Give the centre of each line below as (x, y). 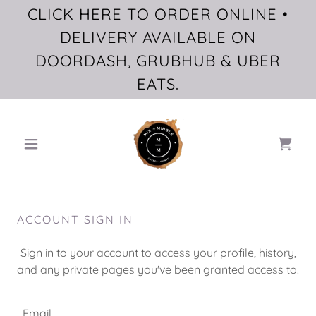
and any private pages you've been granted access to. (158, 269)
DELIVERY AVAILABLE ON (158, 37)
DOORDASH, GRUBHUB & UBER (158, 61)
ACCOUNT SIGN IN (75, 219)
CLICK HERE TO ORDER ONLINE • (158, 14)
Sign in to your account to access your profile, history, (158, 253)
